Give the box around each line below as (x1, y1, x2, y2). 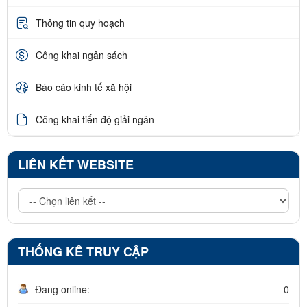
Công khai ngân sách (36, 47, 127, 62)
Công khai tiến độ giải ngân (36, 112, 154, 126)
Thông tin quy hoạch (36, 15, 125, 29)
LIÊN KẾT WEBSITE (18, 156, 134, 174)
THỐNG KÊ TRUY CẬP (18, 243, 149, 261)
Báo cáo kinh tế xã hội (36, 79, 132, 94)
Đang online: (35, 282, 90, 297)
